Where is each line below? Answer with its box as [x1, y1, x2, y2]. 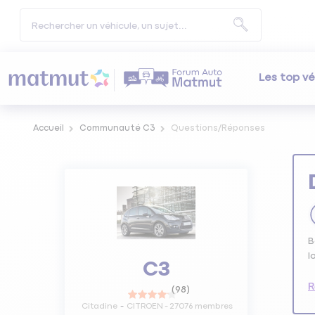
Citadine [81, 302, 117, 311]
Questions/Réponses [170, 124, 265, 134]
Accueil [32, 124, 64, 134]
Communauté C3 [79, 124, 155, 134]
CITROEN [126, 302, 163, 311]
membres [192, 302, 233, 311]
